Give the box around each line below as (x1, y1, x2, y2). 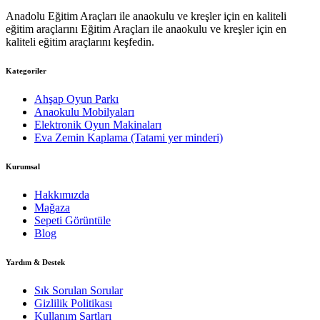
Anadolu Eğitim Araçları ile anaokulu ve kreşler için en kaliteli (6, 9, 286, 22)
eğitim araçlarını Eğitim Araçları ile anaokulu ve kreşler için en (6, 22, 286, 35)
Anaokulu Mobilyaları (34, 105, 134, 118)
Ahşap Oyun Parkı (34, 92, 119, 105)
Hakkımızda (34, 188, 89, 201)
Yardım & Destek (6, 257, 65, 266)
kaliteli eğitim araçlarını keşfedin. (6, 35, 154, 48)
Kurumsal (6, 161, 40, 171)
